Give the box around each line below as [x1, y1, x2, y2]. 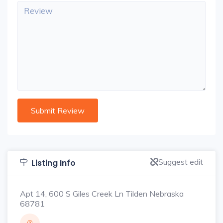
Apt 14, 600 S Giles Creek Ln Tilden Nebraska [20, 189, 184, 199]
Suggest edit [158, 157, 203, 167]
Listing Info [31, 157, 76, 169]
